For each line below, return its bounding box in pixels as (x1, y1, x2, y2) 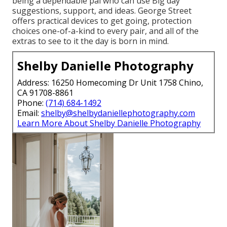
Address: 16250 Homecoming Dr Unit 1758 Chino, (17, 77, 203, 89)
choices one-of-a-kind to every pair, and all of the (12, 25, 199, 37)
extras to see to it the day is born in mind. (12, 35, 169, 47)
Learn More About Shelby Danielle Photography (17, 118, 201, 129)
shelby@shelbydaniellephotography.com (41, 107, 195, 119)
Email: (17, 107, 41, 119)
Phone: (17, 97, 46, 109)
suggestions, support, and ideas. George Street (12, 5, 192, 17)
